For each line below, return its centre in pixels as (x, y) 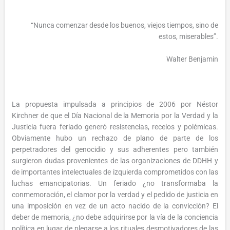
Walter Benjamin (192, 59)
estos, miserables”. (188, 37)
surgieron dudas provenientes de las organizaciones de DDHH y (115, 160)
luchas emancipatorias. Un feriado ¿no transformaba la (115, 183)
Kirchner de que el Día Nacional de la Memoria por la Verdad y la (115, 115)
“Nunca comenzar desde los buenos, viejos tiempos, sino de (124, 25)
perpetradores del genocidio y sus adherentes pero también (115, 149)
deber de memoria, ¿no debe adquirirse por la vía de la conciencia (115, 217)
